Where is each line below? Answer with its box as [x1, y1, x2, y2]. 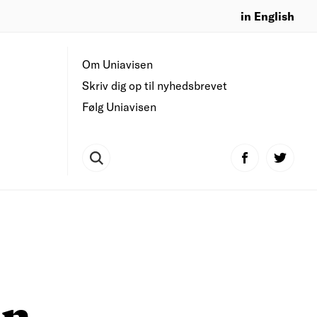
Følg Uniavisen [82, 100, 156, 113]
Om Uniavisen [82, 57, 153, 71]
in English [241, 8, 294, 23]
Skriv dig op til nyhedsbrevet [82, 79, 227, 92]
